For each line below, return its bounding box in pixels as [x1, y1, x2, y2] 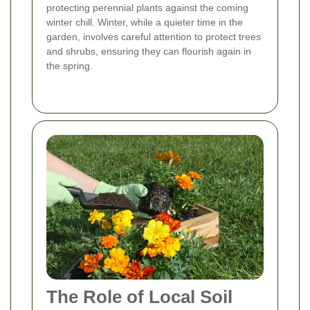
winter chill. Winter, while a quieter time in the [46, 17, 243, 28]
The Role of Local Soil [46, 286, 232, 308]
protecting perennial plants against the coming [46, 2, 248, 14]
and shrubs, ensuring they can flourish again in [46, 46, 251, 57]
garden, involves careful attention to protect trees [46, 31, 261, 43]
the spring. [46, 60, 93, 72]
